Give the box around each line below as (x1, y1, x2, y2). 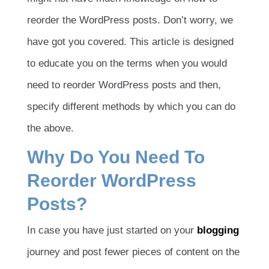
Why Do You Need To (27, 147, 205, 168)
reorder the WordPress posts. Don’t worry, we (27, 14, 233, 26)
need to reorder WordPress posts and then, (27, 79, 221, 91)
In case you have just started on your (27, 224, 197, 236)
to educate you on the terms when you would (27, 58, 227, 70)
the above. (27, 122, 74, 134)
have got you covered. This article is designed (27, 36, 234, 48)
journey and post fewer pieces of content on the (27, 246, 240, 258)
